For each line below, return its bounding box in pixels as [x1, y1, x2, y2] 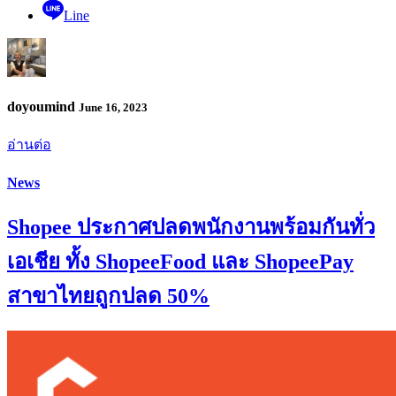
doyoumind [7, 99, 79, 115]
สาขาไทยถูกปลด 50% [7, 284, 209, 308]
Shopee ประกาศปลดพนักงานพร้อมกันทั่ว [7, 215, 375, 239]
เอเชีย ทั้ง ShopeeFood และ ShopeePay [7, 249, 354, 273]
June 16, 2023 [79, 101, 148, 115]
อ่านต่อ [7, 137, 51, 153]
